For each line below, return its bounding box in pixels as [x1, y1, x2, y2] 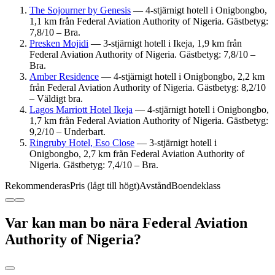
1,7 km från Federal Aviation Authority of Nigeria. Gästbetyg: [29, 115, 268, 126]
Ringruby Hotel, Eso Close [29, 137, 134, 148]
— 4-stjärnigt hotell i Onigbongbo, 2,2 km [99, 71, 265, 82]
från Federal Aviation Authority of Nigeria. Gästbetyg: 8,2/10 [29, 82, 266, 93]
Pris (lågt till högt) [70, 180, 139, 191]
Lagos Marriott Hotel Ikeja [29, 104, 133, 115]
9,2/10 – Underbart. [29, 126, 106, 137]
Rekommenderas [5, 180, 70, 191]
